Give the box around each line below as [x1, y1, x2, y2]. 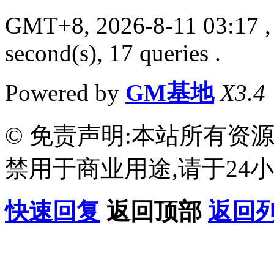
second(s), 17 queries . [5, 39, 221, 66]
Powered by [5, 79, 125, 106]
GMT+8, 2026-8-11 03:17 [5, 12, 259, 39]
